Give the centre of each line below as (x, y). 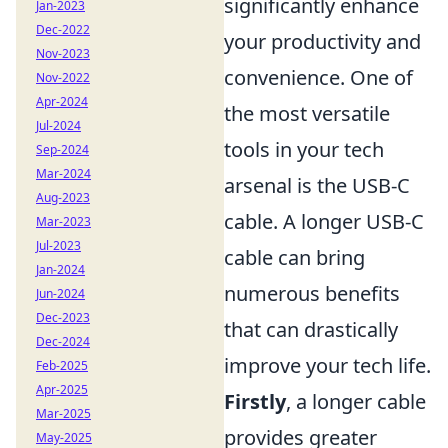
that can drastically (311, 329)
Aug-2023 (63, 197)
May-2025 (64, 437)
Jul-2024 (58, 125)
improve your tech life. (327, 365)
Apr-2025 (62, 389)
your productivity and (322, 41)
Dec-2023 (63, 317)
